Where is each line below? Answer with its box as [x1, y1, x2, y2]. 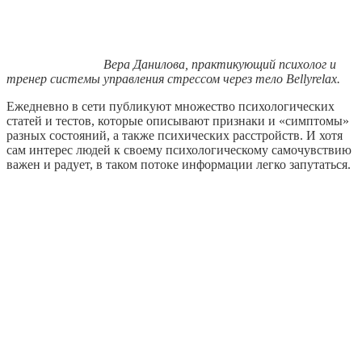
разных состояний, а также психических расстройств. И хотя [6, 128, 343, 142]
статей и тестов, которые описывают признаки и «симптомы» [6, 113, 349, 128]
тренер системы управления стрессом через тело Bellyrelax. [6, 71, 340, 86]
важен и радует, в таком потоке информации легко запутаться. [6, 157, 351, 171]
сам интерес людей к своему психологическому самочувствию [6, 142, 351, 157]
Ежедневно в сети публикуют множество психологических [6, 99, 335, 113]
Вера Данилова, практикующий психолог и [103, 57, 336, 71]
